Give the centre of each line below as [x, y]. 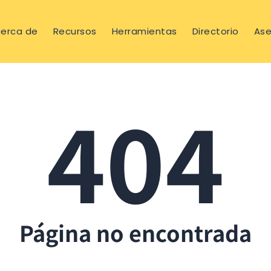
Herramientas [144, 31]
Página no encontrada [135, 232]
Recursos [75, 31]
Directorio [215, 31]
